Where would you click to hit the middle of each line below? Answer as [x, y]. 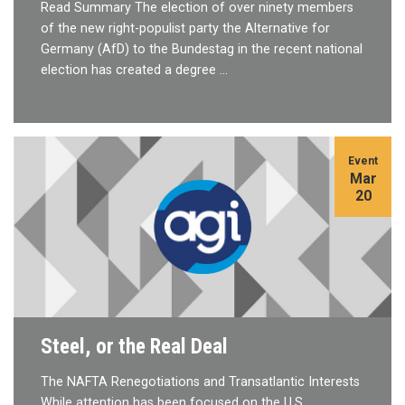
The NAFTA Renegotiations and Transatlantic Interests [200, 381]
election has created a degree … [134, 70]
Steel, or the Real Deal [134, 346]
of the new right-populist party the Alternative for [185, 28]
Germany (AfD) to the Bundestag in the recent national [202, 49]
